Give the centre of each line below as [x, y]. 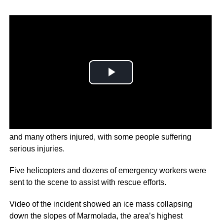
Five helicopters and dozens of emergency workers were [108, 170]
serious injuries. [37, 148]
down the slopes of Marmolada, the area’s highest [96, 216]
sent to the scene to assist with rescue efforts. [88, 182]
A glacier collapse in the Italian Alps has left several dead [108, 125]
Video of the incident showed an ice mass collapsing [101, 204]
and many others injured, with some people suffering [100, 137]
